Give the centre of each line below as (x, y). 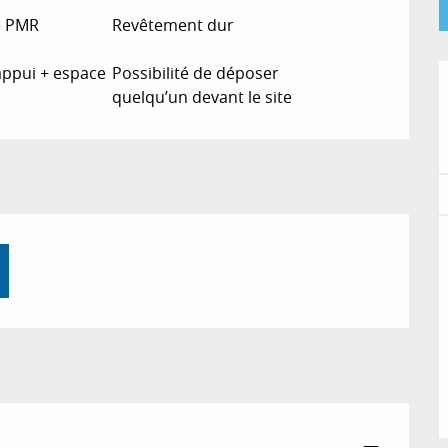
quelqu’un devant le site (202, 97)
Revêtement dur (173, 25)
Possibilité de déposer (196, 73)
